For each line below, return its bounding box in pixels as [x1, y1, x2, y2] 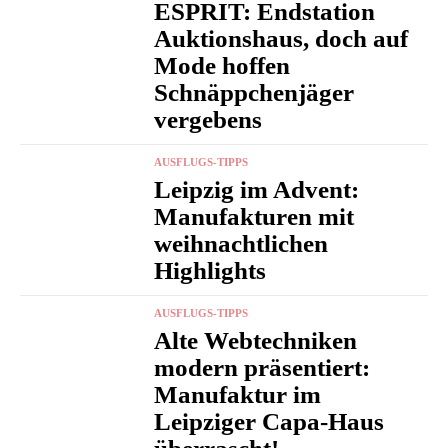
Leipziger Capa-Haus [154, 407, 385, 435]
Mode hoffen [154, 51, 291, 79]
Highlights [154, 256, 267, 284]
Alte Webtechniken [154, 326, 358, 354]
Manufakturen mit [154, 202, 355, 230]
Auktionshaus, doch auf [154, 24, 409, 52]
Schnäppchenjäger [154, 78, 355, 106]
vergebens [154, 105, 263, 133]
